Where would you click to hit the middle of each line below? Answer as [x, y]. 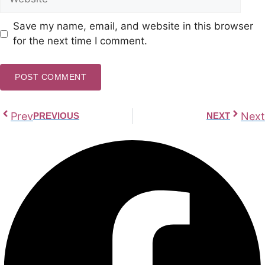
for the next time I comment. [80, 41]
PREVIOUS [56, 116]
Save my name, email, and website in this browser [133, 26]
